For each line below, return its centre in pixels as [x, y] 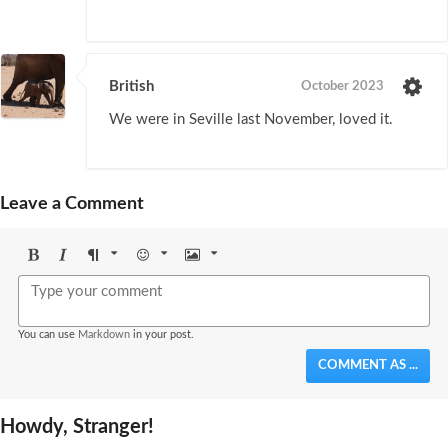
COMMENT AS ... [368, 366]
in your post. [162, 335]
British [131, 86]
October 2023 [342, 86]
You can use [48, 335]
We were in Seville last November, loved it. [251, 120]
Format [107, 276]
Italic [69, 276]
